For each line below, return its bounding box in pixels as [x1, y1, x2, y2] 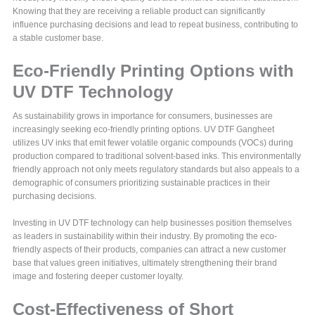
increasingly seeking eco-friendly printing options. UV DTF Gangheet [13, 124, 275, 135]
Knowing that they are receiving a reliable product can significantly [13, 6, 266, 17]
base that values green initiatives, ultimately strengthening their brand [13, 258, 278, 269]
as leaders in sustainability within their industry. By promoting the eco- [13, 231, 278, 242]
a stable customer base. [13, 33, 104, 44]
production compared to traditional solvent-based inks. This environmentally [13, 151, 302, 162]
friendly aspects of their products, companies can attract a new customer [13, 245, 287, 255]
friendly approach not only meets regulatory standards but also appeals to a [13, 165, 300, 175]
